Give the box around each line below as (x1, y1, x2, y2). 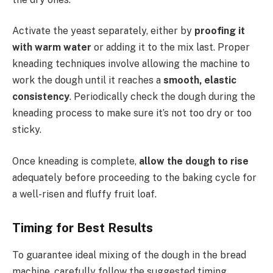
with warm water (12, 41, 91, 54)
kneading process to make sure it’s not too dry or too (12, 107, 252, 119)
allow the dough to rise (139, 155, 249, 167)
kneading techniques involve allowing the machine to (12, 58, 250, 70)
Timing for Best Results (12, 221, 153, 236)
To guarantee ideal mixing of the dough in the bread (12, 249, 246, 261)
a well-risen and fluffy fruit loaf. (12, 188, 157, 200)
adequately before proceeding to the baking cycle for (12, 171, 257, 183)
